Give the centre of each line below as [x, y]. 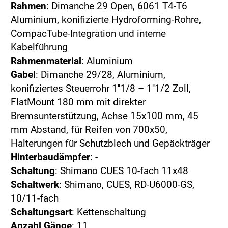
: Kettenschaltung [109, 212]
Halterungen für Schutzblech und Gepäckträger [110, 144]
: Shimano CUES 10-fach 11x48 [122, 171]
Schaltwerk [35, 185]
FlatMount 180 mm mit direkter [78, 102]
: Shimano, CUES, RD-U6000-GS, [127, 185]
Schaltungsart [41, 212]
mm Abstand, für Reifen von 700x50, [89, 130]
